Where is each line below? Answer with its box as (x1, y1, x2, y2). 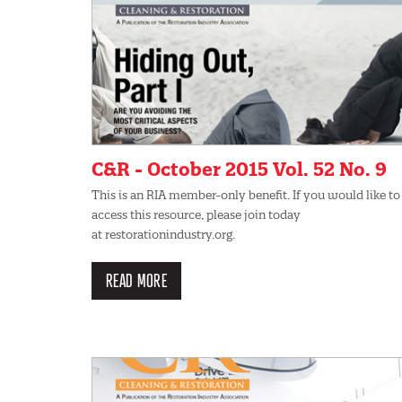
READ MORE (105, 268, 168, 292)
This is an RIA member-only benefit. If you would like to (92, 187, 400, 202)
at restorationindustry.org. (92, 226, 235, 241)
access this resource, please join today (92, 206, 301, 222)
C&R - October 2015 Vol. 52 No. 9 (92, 157, 387, 180)
